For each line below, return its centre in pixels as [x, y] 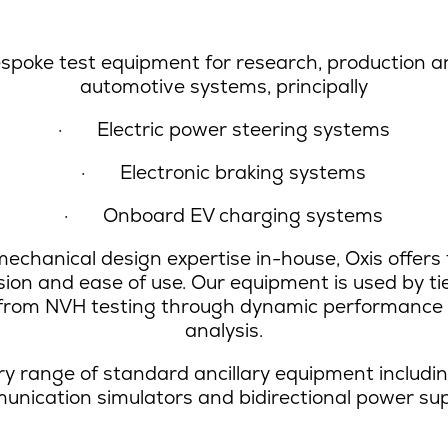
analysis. [223, 330]
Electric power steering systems [243, 129]
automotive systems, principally [223, 86]
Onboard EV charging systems [243, 215]
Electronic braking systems [243, 172]
